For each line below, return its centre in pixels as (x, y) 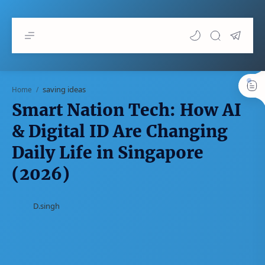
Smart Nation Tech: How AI (127, 110)
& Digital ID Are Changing (120, 131)
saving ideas (64, 89)
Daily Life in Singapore (108, 153)
